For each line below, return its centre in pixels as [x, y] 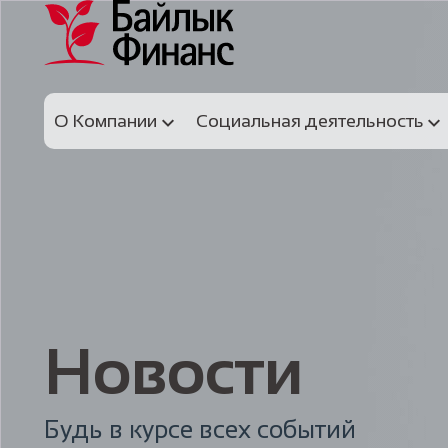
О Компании [105, 121]
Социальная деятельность [309, 121]
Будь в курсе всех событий [200, 429]
